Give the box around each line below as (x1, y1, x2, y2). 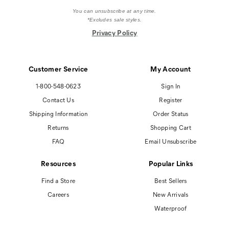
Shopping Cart (150, 123, 191, 131)
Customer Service (28, 63, 88, 74)
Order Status (153, 109, 189, 118)
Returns (48, 123, 69, 131)
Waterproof (154, 203, 187, 212)
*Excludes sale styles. (87, 16, 142, 22)
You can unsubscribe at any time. (73, 8, 156, 14)
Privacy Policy (91, 27, 138, 37)
